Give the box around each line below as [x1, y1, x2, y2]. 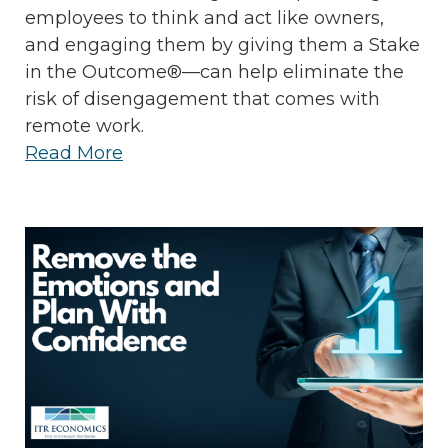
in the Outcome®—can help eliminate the [25, 61, 404, 84]
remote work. [25, 115, 147, 138]
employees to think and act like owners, [25, 7, 384, 30]
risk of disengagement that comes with [25, 88, 380, 111]
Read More [25, 142, 123, 165]
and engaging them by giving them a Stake [25, 34, 420, 57]
